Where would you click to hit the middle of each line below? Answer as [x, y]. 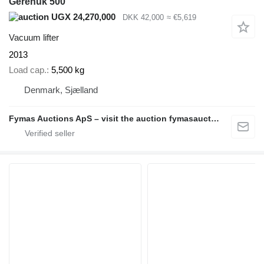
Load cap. [28, 70]
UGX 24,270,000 [82, 17]
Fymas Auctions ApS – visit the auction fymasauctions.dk [215, 119]
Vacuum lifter [34, 37]
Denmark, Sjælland [61, 90]
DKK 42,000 [143, 18]
